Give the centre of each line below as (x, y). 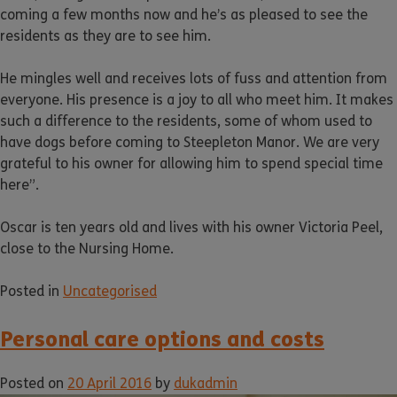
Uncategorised (110, 292)
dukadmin (206, 384)
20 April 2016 (109, 384)
